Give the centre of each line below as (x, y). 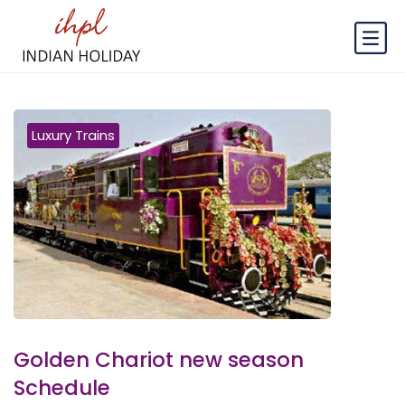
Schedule (62, 388)
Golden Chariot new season (159, 360)
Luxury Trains (73, 135)
